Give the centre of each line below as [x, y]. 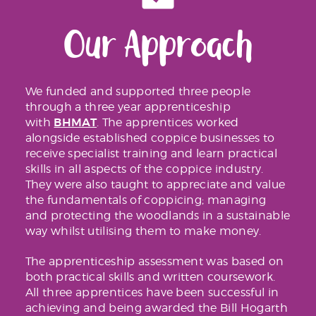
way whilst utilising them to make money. [143, 231]
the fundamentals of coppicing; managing [146, 200]
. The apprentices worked [168, 122]
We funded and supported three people [138, 91]
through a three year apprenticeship [128, 107]
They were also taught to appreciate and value [155, 184]
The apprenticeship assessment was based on [154, 261]
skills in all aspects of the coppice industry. [144, 169]
